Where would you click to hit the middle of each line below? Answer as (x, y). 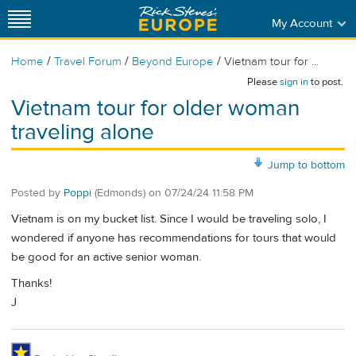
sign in (294, 82)
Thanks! (31, 284)
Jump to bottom (306, 165)
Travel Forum (88, 62)
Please (263, 82)
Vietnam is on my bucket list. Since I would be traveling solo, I (169, 219)
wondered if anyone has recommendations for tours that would (174, 238)
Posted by (37, 193)
